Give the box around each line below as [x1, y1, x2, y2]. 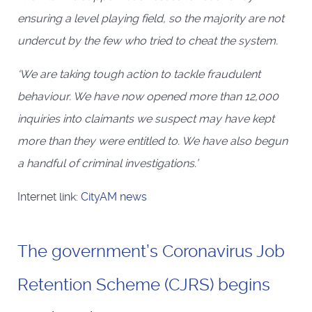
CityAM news [81, 190, 147, 204]
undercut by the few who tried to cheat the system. [17, 34, 278, 48]
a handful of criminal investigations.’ [17, 157, 198, 171]
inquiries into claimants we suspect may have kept [17, 112, 274, 126]
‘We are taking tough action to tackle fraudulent [17, 68, 260, 81]
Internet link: [17, 190, 81, 204]
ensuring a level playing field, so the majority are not [17, 12, 284, 26]
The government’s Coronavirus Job [17, 241, 285, 261]
